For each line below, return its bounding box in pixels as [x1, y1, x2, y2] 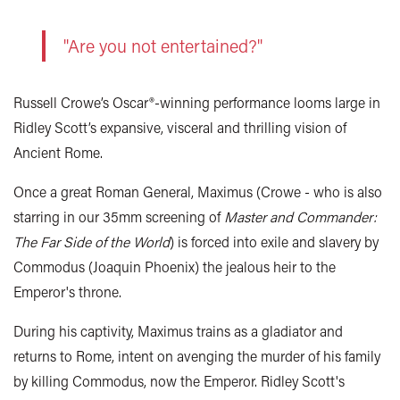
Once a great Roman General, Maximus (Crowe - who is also [13, 182, 382, 202]
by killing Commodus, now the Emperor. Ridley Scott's [13, 371, 345, 391]
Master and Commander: [224, 207, 377, 227]
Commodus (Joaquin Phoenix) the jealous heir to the [13, 257, 336, 277]
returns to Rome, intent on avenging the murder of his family [13, 346, 380, 366]
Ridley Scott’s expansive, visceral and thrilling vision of [13, 118, 346, 137]
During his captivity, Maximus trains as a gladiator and [13, 321, 343, 341]
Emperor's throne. [13, 282, 125, 302]
